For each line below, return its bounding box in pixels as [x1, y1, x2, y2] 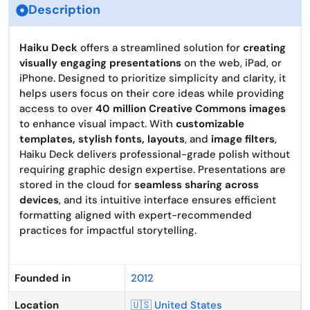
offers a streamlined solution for [77, 41, 243, 55]
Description [28, 1, 100, 18]
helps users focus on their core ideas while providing [19, 86, 284, 100]
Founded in [15, 271, 71, 285]
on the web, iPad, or [181, 56, 282, 70]
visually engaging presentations [19, 56, 181, 70]
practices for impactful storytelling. [19, 224, 197, 237]
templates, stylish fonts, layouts [19, 132, 185, 146]
